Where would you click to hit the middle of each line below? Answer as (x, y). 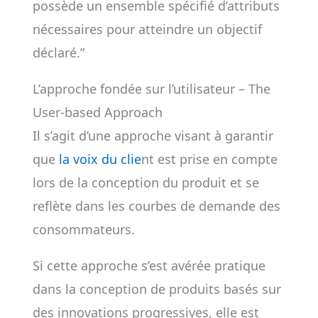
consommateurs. (83, 229)
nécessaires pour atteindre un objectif (147, 29)
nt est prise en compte (209, 159)
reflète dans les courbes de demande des (156, 206)
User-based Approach (97, 112)
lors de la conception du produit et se (146, 182)
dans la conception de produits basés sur (157, 289)
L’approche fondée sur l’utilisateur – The (151, 89)
